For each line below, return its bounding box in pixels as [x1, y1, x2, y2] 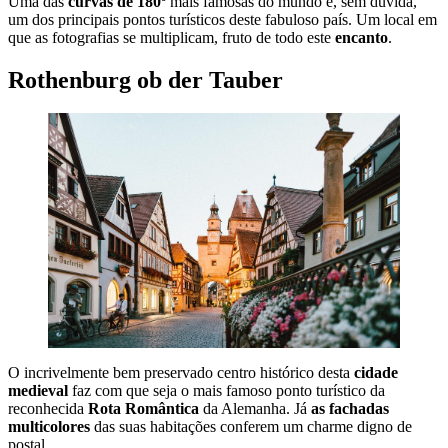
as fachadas [311, 399, 389, 417]
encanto [335, 28, 388, 46]
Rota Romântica [88, 399, 199, 417]
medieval [8, 381, 68, 399]
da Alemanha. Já [199, 399, 311, 417]
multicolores [8, 417, 90, 435]
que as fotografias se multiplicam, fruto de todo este [8, 28, 335, 46]
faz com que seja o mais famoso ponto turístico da [68, 381, 385, 399]
